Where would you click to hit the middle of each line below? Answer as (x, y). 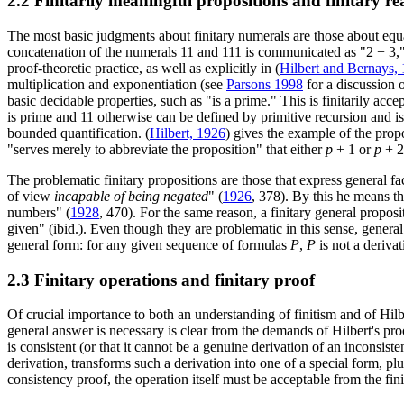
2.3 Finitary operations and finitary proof (161, 280)
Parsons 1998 (265, 84)
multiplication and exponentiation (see (117, 84)
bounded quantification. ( (78, 133)
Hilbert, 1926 (188, 133)
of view (31, 196)
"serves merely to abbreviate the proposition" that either (166, 149)
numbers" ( (39, 212)
